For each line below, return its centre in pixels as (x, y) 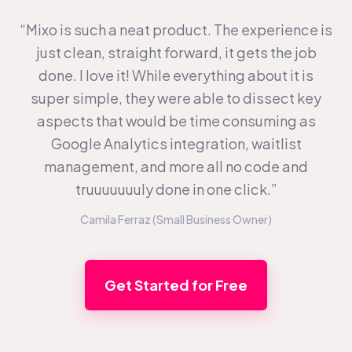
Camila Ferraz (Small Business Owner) (176, 219)
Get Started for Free (176, 285)
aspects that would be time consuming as (176, 120)
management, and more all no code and (176, 166)
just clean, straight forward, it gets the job (176, 52)
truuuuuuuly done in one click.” (176, 189)
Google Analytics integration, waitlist (176, 143)
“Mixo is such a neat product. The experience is (176, 29)
